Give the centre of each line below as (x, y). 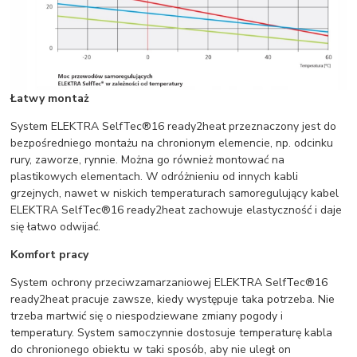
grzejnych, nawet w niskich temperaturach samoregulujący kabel (175, 193)
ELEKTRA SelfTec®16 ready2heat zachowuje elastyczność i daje (177, 210)
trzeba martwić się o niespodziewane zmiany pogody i (147, 316)
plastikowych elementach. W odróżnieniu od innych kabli (155, 177)
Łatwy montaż (50, 98)
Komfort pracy (50, 255)
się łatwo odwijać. (56, 227)
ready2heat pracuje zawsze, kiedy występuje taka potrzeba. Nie (173, 299)
